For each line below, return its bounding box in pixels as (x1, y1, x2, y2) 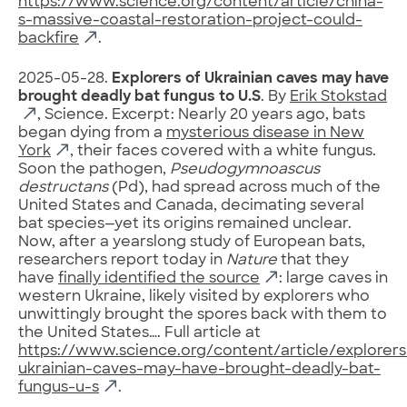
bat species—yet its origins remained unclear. (18, 216, 352, 232)
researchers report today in (18, 253, 226, 268)
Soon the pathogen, (18, 162, 170, 177)
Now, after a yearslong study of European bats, (18, 234, 365, 250)
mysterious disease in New (166, 125, 364, 141)
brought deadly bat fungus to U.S (18, 89, 261, 104)
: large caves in (279, 271, 388, 286)
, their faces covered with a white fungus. (70, 144, 376, 159)
